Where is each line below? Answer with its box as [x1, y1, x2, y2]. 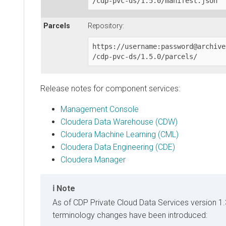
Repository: [88, 21, 124, 30]
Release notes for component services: [40, 83, 180, 93]
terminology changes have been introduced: [52, 210, 207, 220]
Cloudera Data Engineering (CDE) [61, 142, 175, 152]
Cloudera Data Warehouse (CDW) [61, 117, 178, 127]
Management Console [61, 104, 139, 114]
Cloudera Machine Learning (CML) [61, 129, 179, 139]
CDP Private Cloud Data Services [73, 197, 189, 207]
